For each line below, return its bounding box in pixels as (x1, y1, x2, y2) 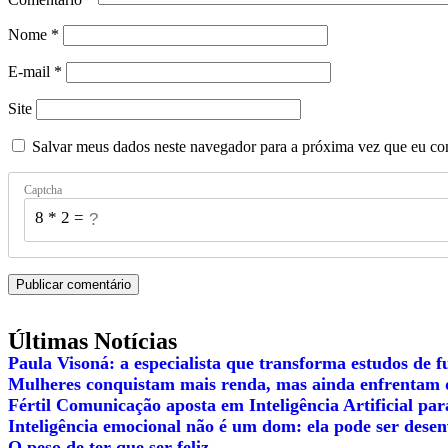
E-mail (8, 63, 54, 81)
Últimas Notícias (8, 328, 177, 355)
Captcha (24, 183, 62, 198)
